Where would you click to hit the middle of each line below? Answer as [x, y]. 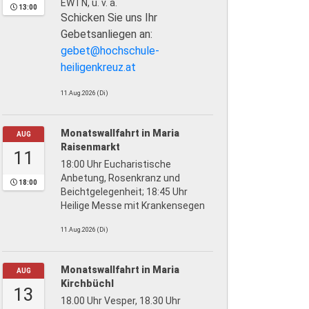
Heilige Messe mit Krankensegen [135, 205]
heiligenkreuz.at [98, 67]
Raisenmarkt [90, 147]
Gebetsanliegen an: [107, 34]
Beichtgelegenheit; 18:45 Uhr [124, 191]
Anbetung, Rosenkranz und [120, 178]
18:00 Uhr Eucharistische [116, 164]
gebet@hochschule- [110, 50]
